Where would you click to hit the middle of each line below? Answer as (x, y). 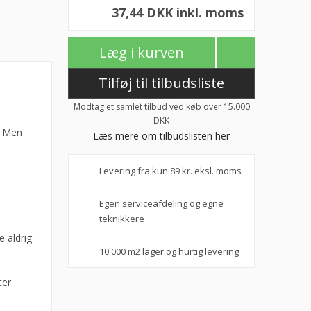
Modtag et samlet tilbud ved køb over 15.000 (161, 107)
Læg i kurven (142, 52)
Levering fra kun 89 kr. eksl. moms (171, 171)
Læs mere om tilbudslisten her (162, 136)
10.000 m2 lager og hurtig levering (169, 251)
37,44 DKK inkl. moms (178, 12)
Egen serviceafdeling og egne (162, 203)
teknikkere (122, 219)
